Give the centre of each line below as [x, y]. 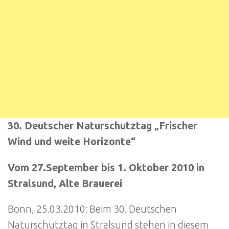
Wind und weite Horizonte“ [72, 141]
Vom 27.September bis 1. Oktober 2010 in [106, 167]
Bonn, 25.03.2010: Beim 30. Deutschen [92, 209]
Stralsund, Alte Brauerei [65, 183]
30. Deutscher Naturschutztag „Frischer [102, 125]
